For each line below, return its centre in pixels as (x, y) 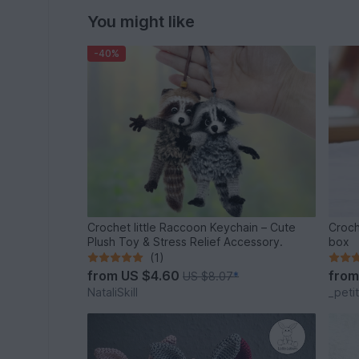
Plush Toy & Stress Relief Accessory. (186, 241)
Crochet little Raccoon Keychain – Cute (192, 227)
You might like (141, 22)
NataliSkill (113, 292)
